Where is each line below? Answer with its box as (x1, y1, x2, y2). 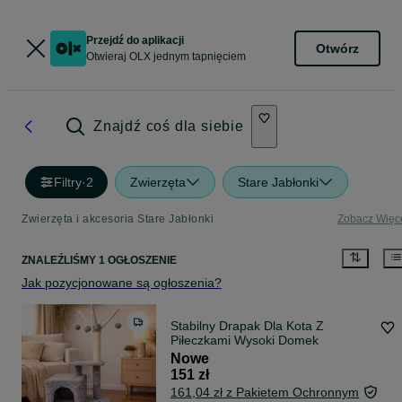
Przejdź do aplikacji (86, 34, 184, 47)
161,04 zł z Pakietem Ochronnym (170, 385, 359, 400)
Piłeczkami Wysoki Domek (170, 333, 319, 348)
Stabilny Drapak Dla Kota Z (170, 319, 324, 334)
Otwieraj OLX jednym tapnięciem (86, 50, 246, 63)
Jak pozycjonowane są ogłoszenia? (22, 275, 222, 291)
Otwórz (316, 40, 359, 56)
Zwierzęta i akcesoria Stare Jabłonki (22, 213, 214, 225)
